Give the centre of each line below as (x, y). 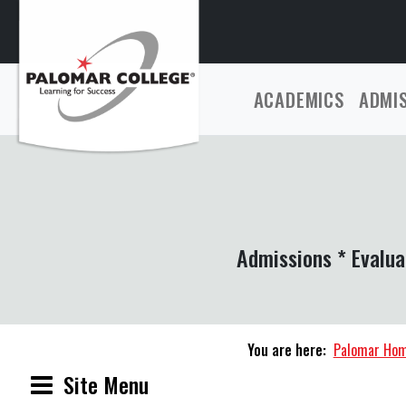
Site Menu (106, 384)
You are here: (286, 350)
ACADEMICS (299, 99)
